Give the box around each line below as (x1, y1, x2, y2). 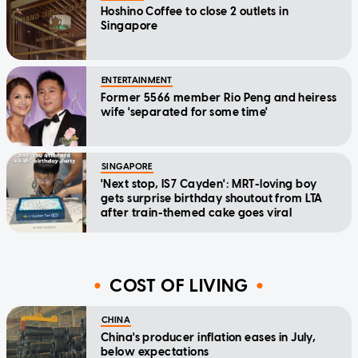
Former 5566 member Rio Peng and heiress (101, 91, 337, 105)
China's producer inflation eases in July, (101, 331, 316, 345)
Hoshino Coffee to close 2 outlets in (101, 5, 289, 19)
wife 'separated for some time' (101, 105, 268, 120)
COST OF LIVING (109, 274, 249, 296)
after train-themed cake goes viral (101, 206, 292, 221)
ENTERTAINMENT (101, 75, 173, 86)
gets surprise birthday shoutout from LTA (101, 192, 323, 206)
